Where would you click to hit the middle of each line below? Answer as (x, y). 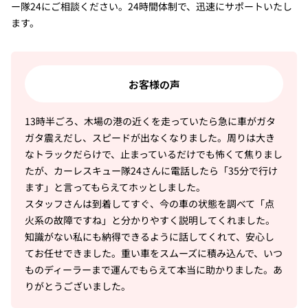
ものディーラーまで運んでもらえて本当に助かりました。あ (153, 269)
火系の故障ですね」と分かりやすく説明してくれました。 (150, 220)
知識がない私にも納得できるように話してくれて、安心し (149, 236)
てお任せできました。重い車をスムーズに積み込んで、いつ (153, 253)
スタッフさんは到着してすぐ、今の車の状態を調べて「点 (149, 203)
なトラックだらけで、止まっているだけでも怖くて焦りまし (153, 154)
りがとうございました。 (77, 286)
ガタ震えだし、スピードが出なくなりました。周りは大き (150, 137)
